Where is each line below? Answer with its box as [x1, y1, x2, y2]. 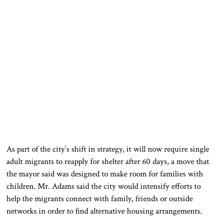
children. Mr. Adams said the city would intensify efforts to [6, 181, 201, 192]
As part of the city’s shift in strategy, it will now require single [6, 144, 210, 155]
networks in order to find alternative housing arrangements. [6, 206, 203, 217]
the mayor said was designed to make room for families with [6, 168, 204, 180]
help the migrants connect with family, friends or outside [6, 193, 193, 205]
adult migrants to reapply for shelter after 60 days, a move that [6, 156, 210, 167]
